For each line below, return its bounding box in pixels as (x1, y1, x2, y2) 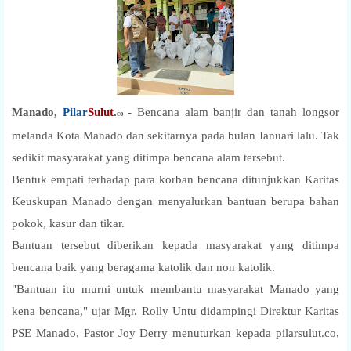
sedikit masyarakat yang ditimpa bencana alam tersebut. (12, 150, 285, 164)
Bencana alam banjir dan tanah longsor (136, 105, 339, 118)
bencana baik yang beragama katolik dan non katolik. (12, 260, 275, 273)
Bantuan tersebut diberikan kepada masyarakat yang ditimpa (12, 238, 339, 251)
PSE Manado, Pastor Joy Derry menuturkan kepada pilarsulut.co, (12, 326, 339, 339)
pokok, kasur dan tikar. (12, 216, 125, 230)
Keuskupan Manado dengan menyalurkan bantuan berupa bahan (12, 194, 339, 208)
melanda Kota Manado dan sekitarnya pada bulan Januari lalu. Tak (12, 128, 339, 142)
